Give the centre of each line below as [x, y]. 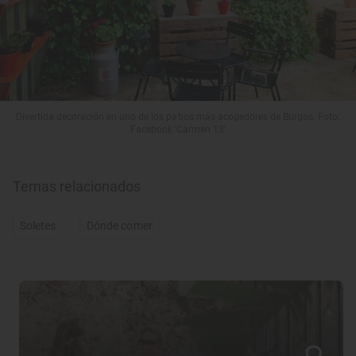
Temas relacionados [77, 187]
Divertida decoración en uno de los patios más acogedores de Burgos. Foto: [178, 117]
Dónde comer [120, 226]
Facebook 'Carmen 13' [178, 130]
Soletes [38, 226]
